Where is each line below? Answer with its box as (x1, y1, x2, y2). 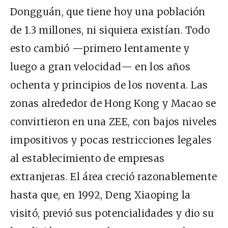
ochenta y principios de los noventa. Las (10, 78, 208, 91)
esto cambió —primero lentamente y (10, 42, 190, 54)
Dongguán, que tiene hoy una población (10, 5, 206, 18)
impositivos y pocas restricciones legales (10, 133, 212, 146)
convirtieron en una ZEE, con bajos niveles (10, 115, 217, 128)
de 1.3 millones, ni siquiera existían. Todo (10, 23, 210, 36)
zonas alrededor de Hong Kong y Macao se (10, 97, 216, 109)
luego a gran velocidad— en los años (10, 60, 190, 73)
